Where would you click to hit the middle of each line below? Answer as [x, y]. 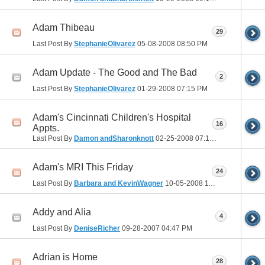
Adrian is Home [65, 257]
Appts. [46, 128]
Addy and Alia [62, 212]
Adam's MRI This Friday [83, 167]
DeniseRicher [97, 229]
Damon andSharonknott [114, 139]
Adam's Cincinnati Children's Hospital [112, 118]
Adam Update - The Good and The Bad [115, 73]
